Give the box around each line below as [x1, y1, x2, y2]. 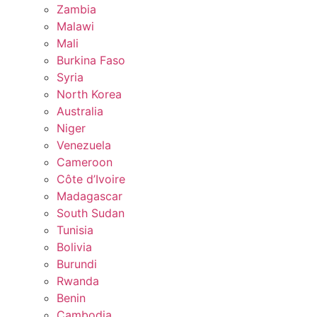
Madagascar [57, 188, 122, 203]
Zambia [57, 1, 96, 16]
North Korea [57, 86, 122, 101]
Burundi [57, 256, 97, 271]
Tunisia [57, 222, 93, 237]
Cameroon [57, 154, 113, 169]
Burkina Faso [57, 52, 125, 67]
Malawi [57, 18, 94, 33]
